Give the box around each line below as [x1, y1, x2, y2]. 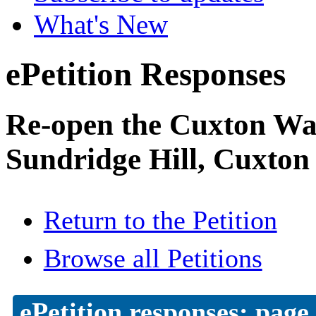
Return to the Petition [43, 205, 277, 236]
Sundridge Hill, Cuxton [6, 142, 310, 176]
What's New [34, 9, 168, 39]
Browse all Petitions [43, 243, 262, 274]
